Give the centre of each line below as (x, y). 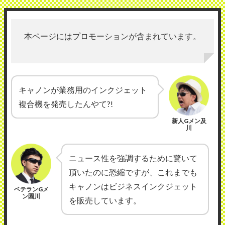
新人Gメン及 (189, 121)
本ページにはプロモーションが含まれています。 (113, 36)
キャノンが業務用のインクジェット (83, 89)
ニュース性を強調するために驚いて (133, 158)
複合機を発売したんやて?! (66, 103)
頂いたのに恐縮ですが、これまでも (133, 172)
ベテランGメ (31, 189)
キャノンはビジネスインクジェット (133, 186)
